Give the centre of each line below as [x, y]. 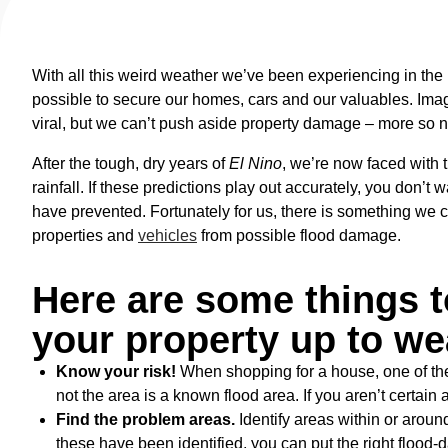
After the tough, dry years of [130, 163]
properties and [85, 235]
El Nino [255, 163]
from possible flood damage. [299, 235]
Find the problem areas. [145, 419]
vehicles [167, 235]
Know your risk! [116, 371]
